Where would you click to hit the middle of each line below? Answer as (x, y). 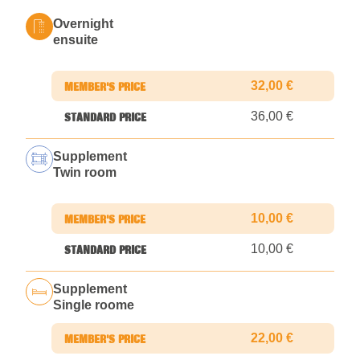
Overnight (83, 24)
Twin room (85, 173)
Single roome (94, 305)
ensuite (76, 40)
